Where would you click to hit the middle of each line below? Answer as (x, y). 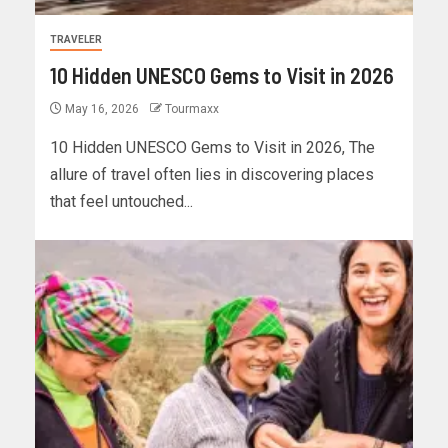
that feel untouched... (121, 202)
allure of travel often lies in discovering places (212, 175)
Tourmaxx (192, 109)
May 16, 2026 (102, 109)
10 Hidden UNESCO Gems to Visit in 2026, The (212, 148)
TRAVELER (76, 40)
